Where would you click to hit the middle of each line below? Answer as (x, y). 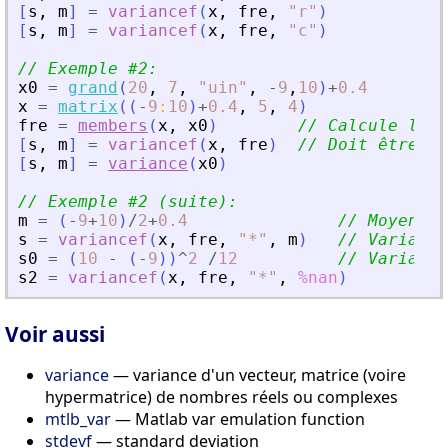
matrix (88, 107)
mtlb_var (78, 418)
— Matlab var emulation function (238, 418)
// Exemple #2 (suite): (128, 202)
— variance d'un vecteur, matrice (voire (257, 374)
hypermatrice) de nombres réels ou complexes (221, 396)
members (113, 126)
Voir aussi (55, 333)
